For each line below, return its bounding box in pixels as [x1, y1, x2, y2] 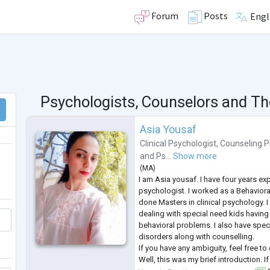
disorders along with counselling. [139, 232, 255, 242]
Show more [173, 151, 218, 162]
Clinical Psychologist [140, 139, 217, 149]
